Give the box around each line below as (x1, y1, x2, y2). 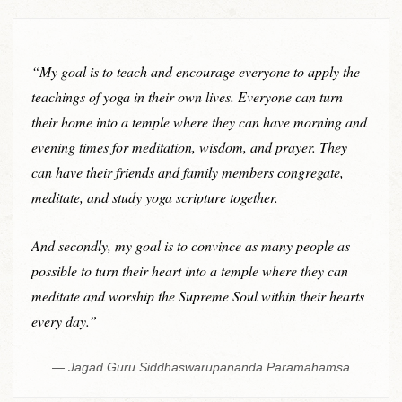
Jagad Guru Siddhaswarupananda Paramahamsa (68, 360, 350, 375)
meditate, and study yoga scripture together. (31, 188, 278, 207)
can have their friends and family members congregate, (31, 162, 344, 182)
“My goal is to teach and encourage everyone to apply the (31, 62, 360, 82)
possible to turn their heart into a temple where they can (31, 260, 348, 280)
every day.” (31, 310, 97, 330)
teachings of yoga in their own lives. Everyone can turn (31, 87, 343, 107)
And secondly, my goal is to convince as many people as (31, 235, 350, 255)
